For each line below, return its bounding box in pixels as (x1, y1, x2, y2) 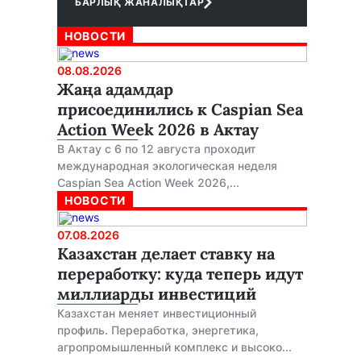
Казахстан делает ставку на (57, 243, 275, 263)
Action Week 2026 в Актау (57, 119, 259, 139)
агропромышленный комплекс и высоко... (57, 340, 292, 354)
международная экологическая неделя (57, 159, 277, 172)
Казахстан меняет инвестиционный (57, 306, 256, 320)
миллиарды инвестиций (57, 284, 256, 304)
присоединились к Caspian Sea (57, 99, 303, 119)
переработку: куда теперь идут (57, 263, 303, 284)
